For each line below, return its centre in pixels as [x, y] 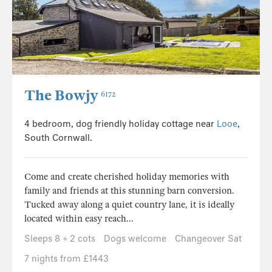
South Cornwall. [58, 138]
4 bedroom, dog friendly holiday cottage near [121, 124]
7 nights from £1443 [66, 258]
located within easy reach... [79, 218]
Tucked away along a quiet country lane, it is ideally [129, 204]
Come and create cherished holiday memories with [127, 176]
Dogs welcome [135, 238]
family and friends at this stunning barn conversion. [129, 190]
